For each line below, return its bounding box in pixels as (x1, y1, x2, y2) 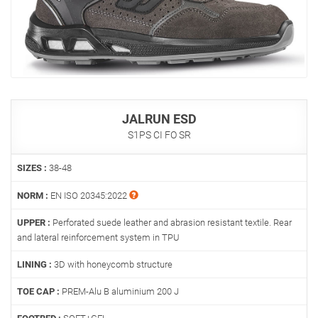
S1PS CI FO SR (127, 129, 191, 141)
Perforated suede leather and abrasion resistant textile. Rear (50, 217, 292, 229)
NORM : (17, 190, 48, 202)
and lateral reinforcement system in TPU (17, 232, 180, 243)
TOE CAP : (17, 286, 60, 297)
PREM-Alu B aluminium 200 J (60, 286, 179, 297)
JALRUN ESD (121, 111, 197, 127)
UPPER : (17, 217, 50, 229)
